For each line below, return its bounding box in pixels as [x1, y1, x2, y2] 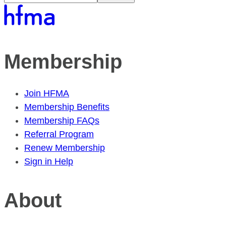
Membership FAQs [24, 116, 99, 126]
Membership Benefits [24, 102, 109, 112]
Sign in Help [24, 156, 73, 167]
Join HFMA [24, 88, 69, 99]
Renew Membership [24, 143, 105, 153]
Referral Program [24, 129, 94, 140]
